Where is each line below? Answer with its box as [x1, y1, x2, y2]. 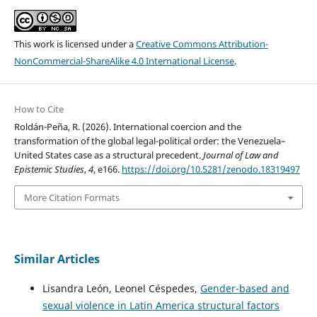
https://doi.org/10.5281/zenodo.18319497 [121, 162, 300, 175]
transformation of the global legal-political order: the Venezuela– [13, 134, 286, 147]
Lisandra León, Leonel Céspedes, [42, 282, 200, 296]
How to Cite [13, 102, 64, 115]
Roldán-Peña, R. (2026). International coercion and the [13, 120, 241, 133]
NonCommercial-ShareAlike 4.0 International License [13, 54, 234, 67]
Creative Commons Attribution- [135, 37, 268, 50]
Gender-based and [200, 282, 289, 296]
